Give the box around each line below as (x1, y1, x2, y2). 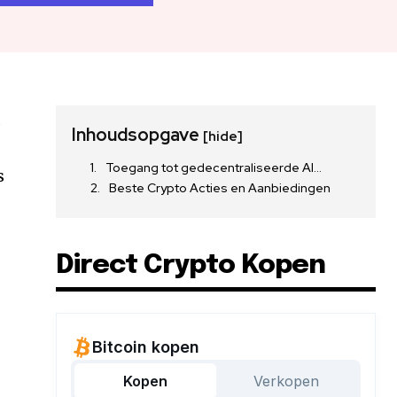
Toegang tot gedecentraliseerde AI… (105, 160, 323, 175)
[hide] (203, 128, 244, 145)
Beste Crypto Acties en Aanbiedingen (109, 180, 331, 196)
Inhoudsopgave (72, 123, 204, 146)
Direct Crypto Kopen (56, 252, 326, 279)
